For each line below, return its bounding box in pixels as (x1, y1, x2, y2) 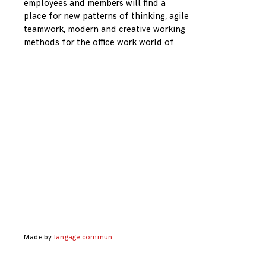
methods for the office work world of (24, 37, 174, 49)
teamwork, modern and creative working (24, 24, 185, 36)
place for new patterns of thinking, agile (24, 11, 189, 23)
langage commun (53, 233, 113, 242)
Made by (24, 233, 54, 242)
